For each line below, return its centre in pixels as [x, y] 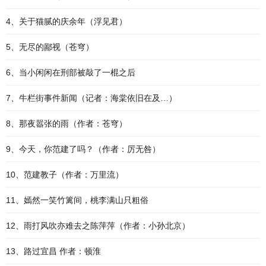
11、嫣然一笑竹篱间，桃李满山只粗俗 [77, 200]
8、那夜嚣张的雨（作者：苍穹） [66, 123]
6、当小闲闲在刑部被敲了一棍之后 [71, 72]
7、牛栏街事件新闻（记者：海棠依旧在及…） [91, 98]
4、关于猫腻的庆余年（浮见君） [66, 21]
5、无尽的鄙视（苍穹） [50, 47]
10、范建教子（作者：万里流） [65, 175]
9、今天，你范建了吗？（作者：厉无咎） [83, 149]
